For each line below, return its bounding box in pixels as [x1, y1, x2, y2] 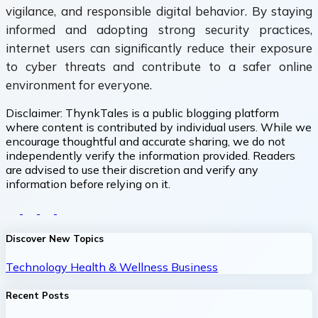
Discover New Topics [6, 232, 104, 244]
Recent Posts [6, 289, 69, 301]
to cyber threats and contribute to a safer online [6, 59, 312, 75]
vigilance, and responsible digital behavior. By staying [6, 4, 312, 19]
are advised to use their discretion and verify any [6, 163, 258, 177]
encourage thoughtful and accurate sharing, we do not [6, 134, 285, 149]
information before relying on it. [6, 177, 170, 192]
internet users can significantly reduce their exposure [6, 40, 312, 56]
